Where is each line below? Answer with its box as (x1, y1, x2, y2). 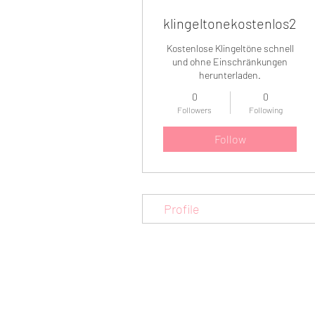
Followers (177, 105, 212, 115)
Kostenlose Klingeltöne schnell (166, 42, 294, 55)
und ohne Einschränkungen (172, 56, 288, 68)
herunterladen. (199, 69, 261, 82)
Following (248, 105, 283, 115)
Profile (164, 201, 200, 217)
